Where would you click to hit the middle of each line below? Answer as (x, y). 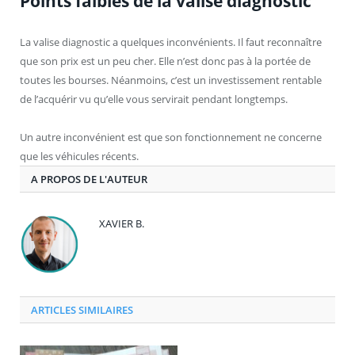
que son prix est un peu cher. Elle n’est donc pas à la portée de (165, 61)
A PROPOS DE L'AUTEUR (89, 179)
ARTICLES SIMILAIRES (82, 309)
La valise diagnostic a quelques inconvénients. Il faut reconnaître (171, 42)
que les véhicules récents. (79, 156)
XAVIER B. (122, 223)
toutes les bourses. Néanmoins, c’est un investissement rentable (171, 80)
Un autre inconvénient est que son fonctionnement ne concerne (171, 137)
